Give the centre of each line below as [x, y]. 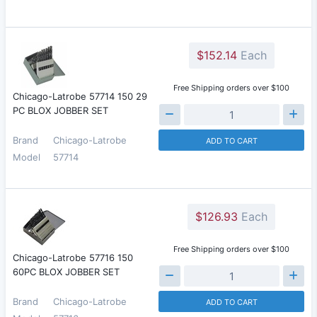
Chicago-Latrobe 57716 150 [73, 258]
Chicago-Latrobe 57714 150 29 [80, 96]
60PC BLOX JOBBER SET [66, 272]
